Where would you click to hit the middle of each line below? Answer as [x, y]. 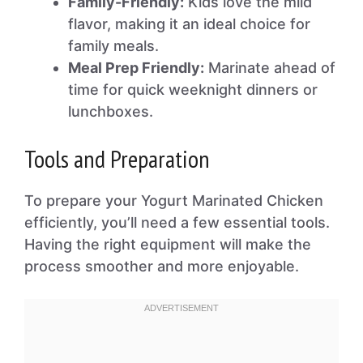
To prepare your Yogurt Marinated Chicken [174, 201]
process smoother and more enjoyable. [162, 266]
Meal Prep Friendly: [136, 68]
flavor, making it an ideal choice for [189, 24]
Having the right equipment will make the [168, 244]
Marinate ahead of [270, 68]
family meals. [113, 46]
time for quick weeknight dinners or [193, 90]
